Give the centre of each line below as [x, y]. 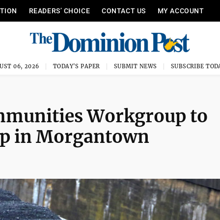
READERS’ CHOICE [59, 11]
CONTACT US [124, 11]
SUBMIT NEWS [135, 66]
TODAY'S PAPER [76, 66]
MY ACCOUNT [181, 11]
